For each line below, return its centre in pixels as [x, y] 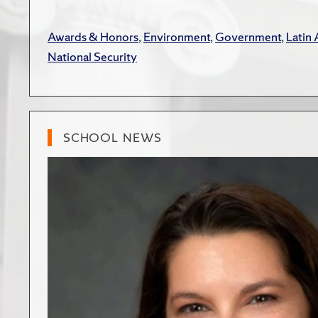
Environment [177, 37]
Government [248, 37]
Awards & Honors [93, 37]
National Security [92, 57]
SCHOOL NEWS [113, 138]
